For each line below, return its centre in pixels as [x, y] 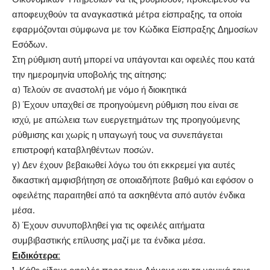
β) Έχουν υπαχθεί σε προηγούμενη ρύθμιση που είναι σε [125, 105]
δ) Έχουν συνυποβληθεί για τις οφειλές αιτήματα [108, 225]
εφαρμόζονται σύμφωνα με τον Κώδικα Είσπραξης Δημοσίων [135, 29]
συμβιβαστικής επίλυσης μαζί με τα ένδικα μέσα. [109, 240]
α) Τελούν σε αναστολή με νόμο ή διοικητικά [99, 89]
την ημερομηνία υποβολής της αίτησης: [89, 74]
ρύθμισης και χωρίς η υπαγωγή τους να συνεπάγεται [117, 135]
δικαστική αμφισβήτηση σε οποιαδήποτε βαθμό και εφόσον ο [133, 180]
